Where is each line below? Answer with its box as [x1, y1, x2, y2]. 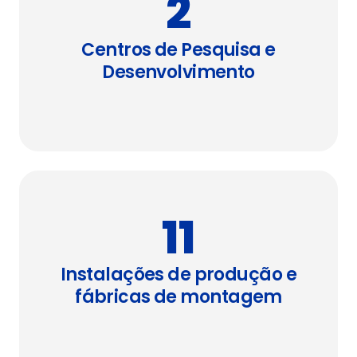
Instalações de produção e [60, 262, 296, 287]
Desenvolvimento [102, 60, 255, 84]
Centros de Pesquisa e [81, 37, 276, 62]
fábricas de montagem [75, 284, 282, 309]
